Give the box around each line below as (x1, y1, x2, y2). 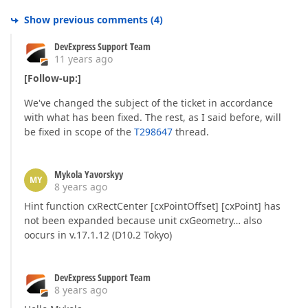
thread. (173, 125, 209, 139)
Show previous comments (24, 13, 148, 27)
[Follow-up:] (24, 71, 81, 85)
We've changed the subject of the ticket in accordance (24, 96, 273, 110)
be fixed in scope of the (24, 125, 134, 139)
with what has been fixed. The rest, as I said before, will (24, 111, 281, 124)
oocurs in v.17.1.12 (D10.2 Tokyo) (24, 228, 172, 242)
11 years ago (54, 52, 113, 66)
